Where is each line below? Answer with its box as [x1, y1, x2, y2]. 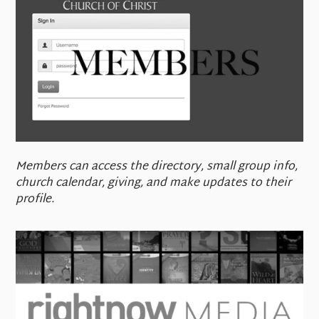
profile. [16, 189, 55, 210]
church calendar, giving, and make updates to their [16, 172, 292, 194]
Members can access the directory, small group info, [16, 156, 298, 177]
